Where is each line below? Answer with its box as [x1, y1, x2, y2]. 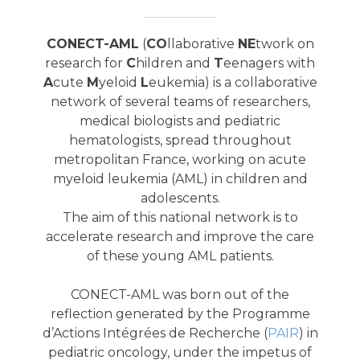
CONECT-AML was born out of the [71, 287, 289, 303]
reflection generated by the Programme [50, 306, 310, 322]
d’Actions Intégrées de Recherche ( [42, 325, 268, 342]
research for [45, 55, 126, 72]
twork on [255, 36, 314, 52]
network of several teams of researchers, [50, 94, 310, 110]
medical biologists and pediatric [80, 113, 280, 129]
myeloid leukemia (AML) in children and [52, 171, 308, 187]
